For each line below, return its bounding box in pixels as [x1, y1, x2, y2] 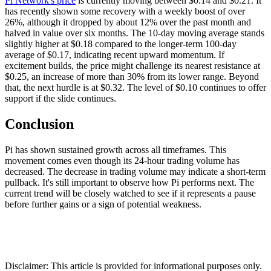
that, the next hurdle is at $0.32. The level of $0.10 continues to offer [5, 82, 266, 93]
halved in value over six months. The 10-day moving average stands [5, 28, 264, 39]
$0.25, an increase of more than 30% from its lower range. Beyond [5, 71, 259, 82]
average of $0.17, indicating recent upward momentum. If [5, 50, 224, 60]
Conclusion [5, 116, 74, 132]
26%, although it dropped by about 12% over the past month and [5, 17, 251, 28]
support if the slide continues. [5, 93, 116, 104]
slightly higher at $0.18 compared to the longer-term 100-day [5, 39, 237, 50]
